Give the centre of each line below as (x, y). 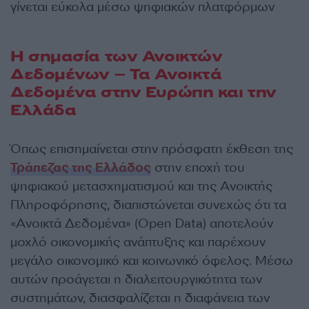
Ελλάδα (43, 111)
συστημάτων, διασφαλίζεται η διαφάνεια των (140, 298)
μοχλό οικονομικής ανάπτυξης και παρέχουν (138, 242)
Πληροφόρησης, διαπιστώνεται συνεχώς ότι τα (148, 205)
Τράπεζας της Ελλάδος (81, 168)
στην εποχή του (198, 168)
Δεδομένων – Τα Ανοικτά (116, 75)
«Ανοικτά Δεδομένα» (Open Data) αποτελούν (142, 224)
